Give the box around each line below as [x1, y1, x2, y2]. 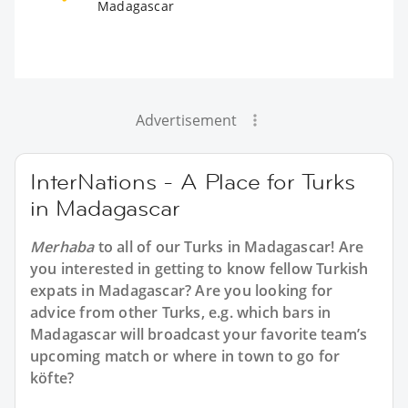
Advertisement [135, 109, 237, 130]
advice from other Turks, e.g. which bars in [30, 301, 331, 322]
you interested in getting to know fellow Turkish [30, 258, 369, 279]
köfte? [30, 367, 75, 388]
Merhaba [30, 236, 95, 257]
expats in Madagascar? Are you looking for [30, 280, 333, 301]
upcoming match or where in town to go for [30, 345, 341, 366]
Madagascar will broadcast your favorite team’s [30, 323, 368, 344]
